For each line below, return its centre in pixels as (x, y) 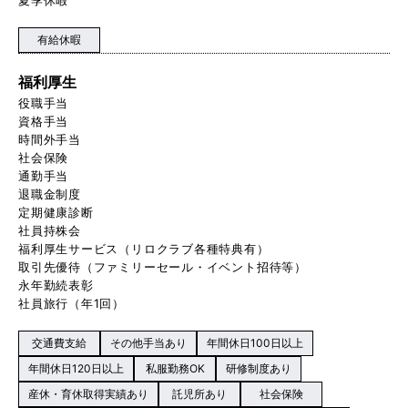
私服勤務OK (175, 369)
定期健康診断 (56, 212)
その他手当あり (148, 343)
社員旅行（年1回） (72, 303)
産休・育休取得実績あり (88, 394)
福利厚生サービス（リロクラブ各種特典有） (144, 248)
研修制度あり (259, 369)
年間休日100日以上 (255, 343)
